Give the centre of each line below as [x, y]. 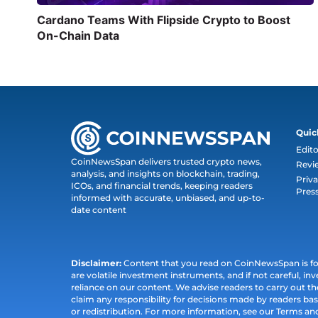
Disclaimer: [96, 263]
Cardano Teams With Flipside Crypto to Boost [164, 20]
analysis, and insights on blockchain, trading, [165, 174]
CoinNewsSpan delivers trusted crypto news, [166, 162]
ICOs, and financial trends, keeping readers [162, 186]
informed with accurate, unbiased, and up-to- [168, 198]
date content [99, 210]
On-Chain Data [78, 36]
